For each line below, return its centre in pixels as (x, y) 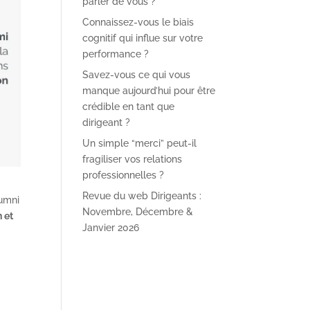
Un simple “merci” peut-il (140, 143)
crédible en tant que (129, 107)
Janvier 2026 (111, 228)
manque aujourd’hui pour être (149, 91)
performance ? (116, 54)
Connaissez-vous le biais (138, 22)
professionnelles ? (124, 175)
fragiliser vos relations (133, 159)
